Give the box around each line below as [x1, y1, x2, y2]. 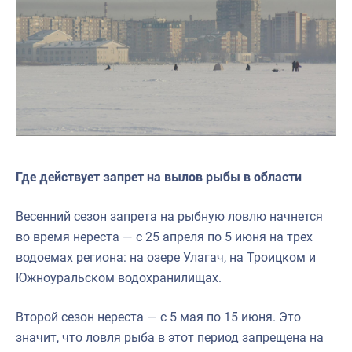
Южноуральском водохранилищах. [16, 270, 222, 286]
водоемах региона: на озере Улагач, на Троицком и [16, 250, 316, 266]
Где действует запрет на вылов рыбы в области [16, 170, 302, 185]
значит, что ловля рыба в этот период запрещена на [16, 330, 324, 346]
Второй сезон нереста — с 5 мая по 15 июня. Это [16, 310, 301, 325]
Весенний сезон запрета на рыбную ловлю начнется [16, 209, 323, 225]
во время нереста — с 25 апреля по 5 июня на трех [16, 229, 313, 245]
